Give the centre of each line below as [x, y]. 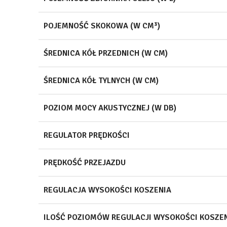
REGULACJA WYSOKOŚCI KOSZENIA [107, 190]
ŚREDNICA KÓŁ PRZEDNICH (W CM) [106, 53]
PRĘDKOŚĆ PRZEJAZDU [85, 162]
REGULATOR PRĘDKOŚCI [87, 135]
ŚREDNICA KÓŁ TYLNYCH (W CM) [101, 80]
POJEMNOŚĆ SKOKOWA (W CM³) [102, 26]
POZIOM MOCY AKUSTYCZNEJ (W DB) [110, 108]
